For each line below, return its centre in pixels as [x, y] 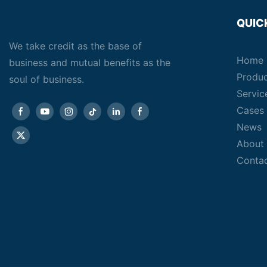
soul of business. [46, 80]
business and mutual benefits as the [90, 63]
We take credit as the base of [75, 46]
